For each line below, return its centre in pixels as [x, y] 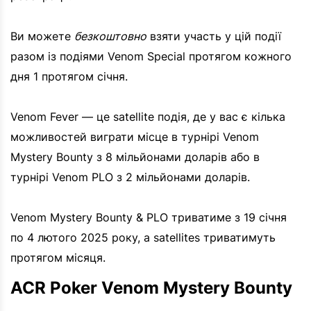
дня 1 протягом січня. [69, 77]
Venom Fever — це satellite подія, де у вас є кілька [148, 117]
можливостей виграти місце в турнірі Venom [135, 137]
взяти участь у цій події [214, 36]
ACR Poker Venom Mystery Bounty [151, 288]
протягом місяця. [58, 258]
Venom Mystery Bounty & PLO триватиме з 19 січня [149, 218]
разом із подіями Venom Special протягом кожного [151, 57]
